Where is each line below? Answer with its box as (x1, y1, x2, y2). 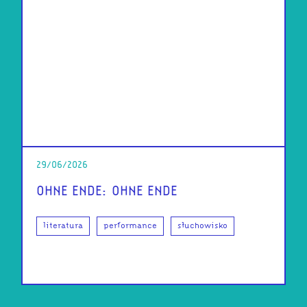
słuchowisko (177, 222, 228, 230)
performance (103, 222, 157, 230)
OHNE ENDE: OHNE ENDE (36, 186, 177, 197)
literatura (42, 222, 83, 230)
